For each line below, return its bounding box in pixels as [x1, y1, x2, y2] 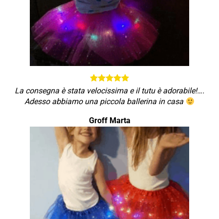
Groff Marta [88, 116, 131, 125]
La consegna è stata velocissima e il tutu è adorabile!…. [15, 86, 204, 95]
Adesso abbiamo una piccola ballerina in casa [24, 97, 186, 106]
